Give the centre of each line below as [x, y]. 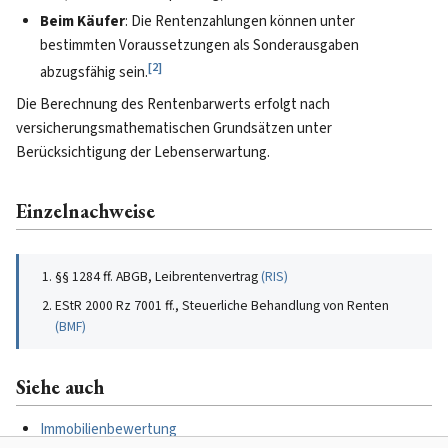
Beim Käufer [82, 21]
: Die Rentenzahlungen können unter [240, 21]
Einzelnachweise [85, 211]
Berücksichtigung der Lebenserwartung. [143, 152]
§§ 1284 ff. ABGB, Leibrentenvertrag [156, 276]
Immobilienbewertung [108, 429]
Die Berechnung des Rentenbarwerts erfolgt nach [173, 104]
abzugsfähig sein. [94, 72]
